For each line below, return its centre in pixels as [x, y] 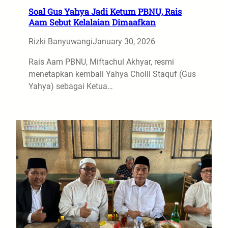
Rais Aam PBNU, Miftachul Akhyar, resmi [101, 62]
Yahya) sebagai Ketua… [71, 86]
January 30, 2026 [124, 41]
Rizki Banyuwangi [61, 41]
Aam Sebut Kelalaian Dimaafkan [92, 22]
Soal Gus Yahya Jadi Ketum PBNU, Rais [105, 11]
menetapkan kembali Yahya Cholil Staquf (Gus [112, 74]
